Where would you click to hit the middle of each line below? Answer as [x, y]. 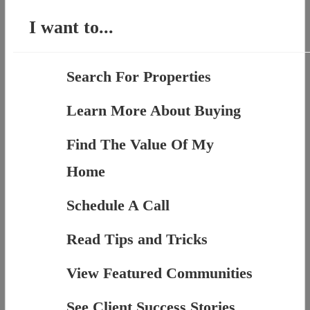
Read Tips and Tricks [137, 239]
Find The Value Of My [140, 145]
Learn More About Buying [153, 111]
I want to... [72, 28]
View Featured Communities [159, 273]
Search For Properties [138, 77]
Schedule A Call [118, 206]
